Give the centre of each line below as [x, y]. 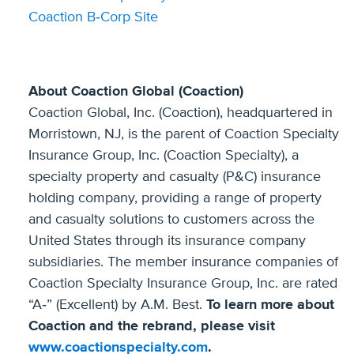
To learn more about [270, 305]
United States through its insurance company [167, 241]
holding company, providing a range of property [175, 198]
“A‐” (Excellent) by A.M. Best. [117, 305]
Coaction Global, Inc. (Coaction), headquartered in [181, 113]
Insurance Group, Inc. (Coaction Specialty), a [164, 156]
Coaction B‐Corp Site [93, 17]
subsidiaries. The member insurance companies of [183, 262]
